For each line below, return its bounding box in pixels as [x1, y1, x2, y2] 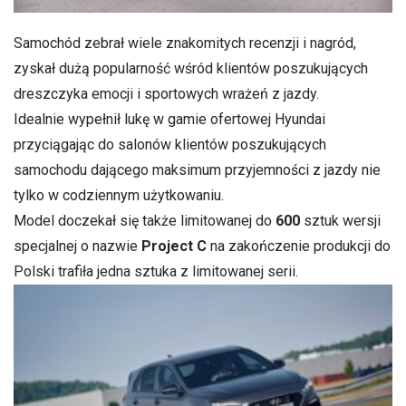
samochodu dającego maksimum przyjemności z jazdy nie [14, 160, 381, 179]
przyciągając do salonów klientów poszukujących [14, 135, 326, 153]
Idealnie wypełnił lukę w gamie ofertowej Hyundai [14, 110, 325, 128]
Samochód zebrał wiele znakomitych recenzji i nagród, [14, 34, 356, 52]
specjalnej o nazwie [14, 237, 141, 255]
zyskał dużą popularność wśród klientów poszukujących [14, 59, 368, 77]
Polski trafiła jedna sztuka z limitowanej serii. [14, 262, 298, 280]
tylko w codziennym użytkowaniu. [14, 186, 224, 204]
